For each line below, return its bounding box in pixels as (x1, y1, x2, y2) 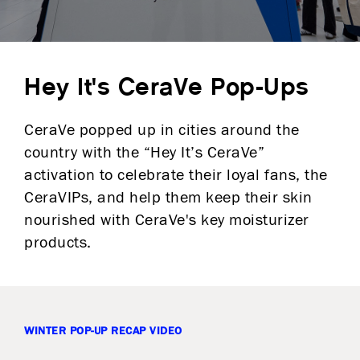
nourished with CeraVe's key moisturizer (24, 212, 309, 228)
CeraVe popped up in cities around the (24, 122, 300, 138)
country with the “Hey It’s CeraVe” (24, 145, 264, 161)
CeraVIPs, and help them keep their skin (24, 190, 313, 206)
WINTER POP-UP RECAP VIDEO (24, 325, 182, 337)
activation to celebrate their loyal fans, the (24, 167, 328, 183)
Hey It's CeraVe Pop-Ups (24, 76, 309, 99)
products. (24, 235, 92, 251)
